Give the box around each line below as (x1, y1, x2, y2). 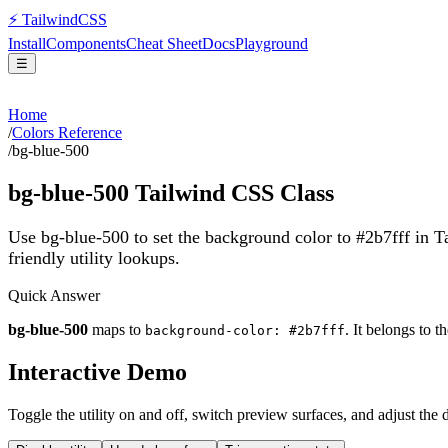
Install (8, 35, 46, 52)
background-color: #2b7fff (145, 323, 345, 339)
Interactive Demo (8, 359, 187, 386)
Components (46, 35, 126, 52)
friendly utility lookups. (8, 247, 180, 268)
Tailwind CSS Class (129, 179, 334, 206)
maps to (88, 321, 145, 339)
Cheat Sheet (126, 35, 202, 52)
